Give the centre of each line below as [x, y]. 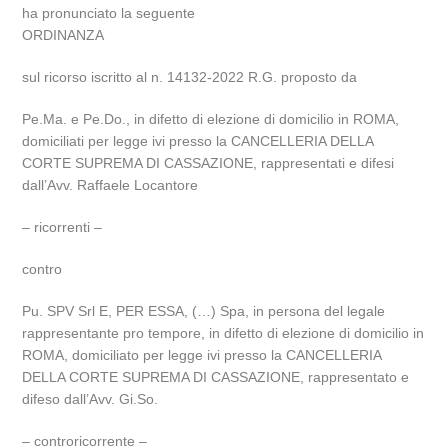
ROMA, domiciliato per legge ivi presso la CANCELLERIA [202, 355]
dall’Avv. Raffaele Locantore [110, 185]
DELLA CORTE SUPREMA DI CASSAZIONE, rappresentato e [216, 377]
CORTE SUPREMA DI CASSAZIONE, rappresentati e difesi [208, 163]
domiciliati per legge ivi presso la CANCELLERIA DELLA [198, 141]
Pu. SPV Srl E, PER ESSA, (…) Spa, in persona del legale [204, 311]
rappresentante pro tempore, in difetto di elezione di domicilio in [223, 333]
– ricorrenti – [62, 227]
